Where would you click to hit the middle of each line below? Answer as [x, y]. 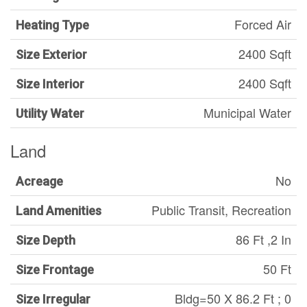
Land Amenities [59, 211]
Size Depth [46, 240]
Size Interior [50, 84]
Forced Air [263, 24]
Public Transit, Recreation [221, 210]
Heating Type [52, 25]
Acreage [39, 181]
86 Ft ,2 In [263, 239]
